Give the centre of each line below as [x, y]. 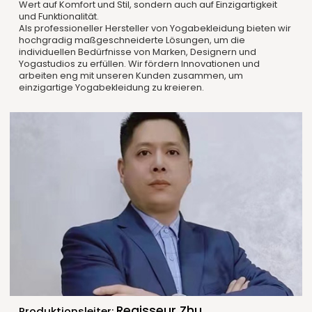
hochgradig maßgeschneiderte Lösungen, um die [132, 40]
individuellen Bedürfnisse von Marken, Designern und [137, 52]
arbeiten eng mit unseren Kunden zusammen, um [131, 76]
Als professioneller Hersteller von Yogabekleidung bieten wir [155, 29]
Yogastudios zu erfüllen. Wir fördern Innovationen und [139, 64]
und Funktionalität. [58, 17]
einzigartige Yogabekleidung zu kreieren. [111, 88]
